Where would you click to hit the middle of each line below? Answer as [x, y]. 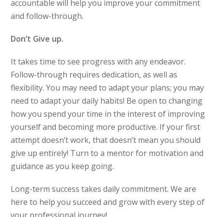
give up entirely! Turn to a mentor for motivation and [107, 153]
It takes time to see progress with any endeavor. [98, 62]
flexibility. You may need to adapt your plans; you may [108, 88]
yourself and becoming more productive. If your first [106, 127]
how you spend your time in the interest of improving [108, 114]
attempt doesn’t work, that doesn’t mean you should [106, 140]
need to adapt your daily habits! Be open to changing [107, 101]
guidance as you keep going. [62, 166]
